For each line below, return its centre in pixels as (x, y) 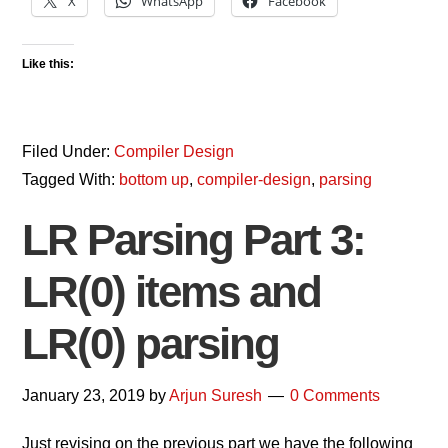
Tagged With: (71, 179)
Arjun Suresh (216, 395)
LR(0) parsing (151, 343)
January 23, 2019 (84, 395)
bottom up (154, 179)
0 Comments (335, 395)
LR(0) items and (172, 291)
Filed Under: (68, 151)
